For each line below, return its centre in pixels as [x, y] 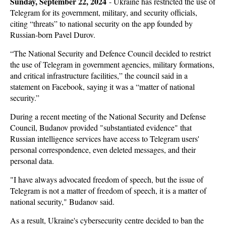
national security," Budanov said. [62, 202]
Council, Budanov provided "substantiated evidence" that [101, 127]
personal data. [32, 161]
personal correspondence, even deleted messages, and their [103, 150]
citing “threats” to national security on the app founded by [101, 23]
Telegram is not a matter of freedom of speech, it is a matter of [108, 190]
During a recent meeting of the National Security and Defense [108, 116]
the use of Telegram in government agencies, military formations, [112, 64]
